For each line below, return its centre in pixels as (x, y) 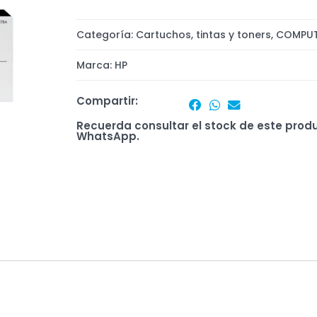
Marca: (95, 65)
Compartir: (107, 101)
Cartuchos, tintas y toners (203, 34)
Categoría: (106, 34)
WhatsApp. (108, 137)
